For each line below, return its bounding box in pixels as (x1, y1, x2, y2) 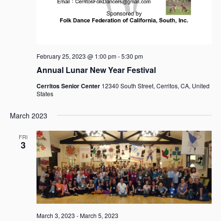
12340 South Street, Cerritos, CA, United (101, 81, 210, 90)
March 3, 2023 (36, 211, 75, 220)
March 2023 (9, 110, 47, 120)
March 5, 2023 (79, 211, 118, 220)
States (36, 89, 53, 98)
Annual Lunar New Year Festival (36, 64, 156, 75)
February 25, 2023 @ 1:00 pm (36, 51, 116, 60)
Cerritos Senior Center (36, 81, 102, 90)
